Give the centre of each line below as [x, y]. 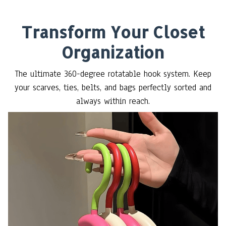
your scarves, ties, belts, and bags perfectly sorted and [113, 87]
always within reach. [113, 101]
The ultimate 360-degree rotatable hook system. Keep [113, 74]
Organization [113, 52]
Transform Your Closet [113, 32]
